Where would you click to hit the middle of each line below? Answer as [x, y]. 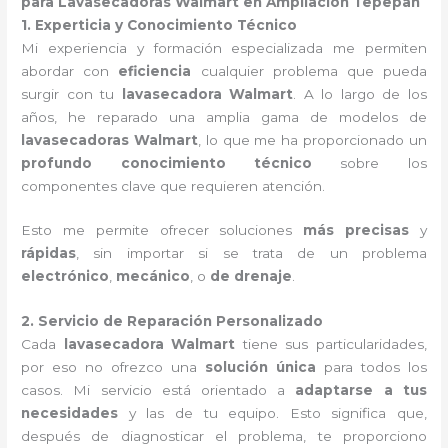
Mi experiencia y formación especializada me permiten [224, 47]
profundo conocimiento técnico [166, 162]
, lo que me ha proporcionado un [312, 139]
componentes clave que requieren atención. [173, 185]
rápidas [49, 253]
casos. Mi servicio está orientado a [158, 390]
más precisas [356, 230]
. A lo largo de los [360, 93]
